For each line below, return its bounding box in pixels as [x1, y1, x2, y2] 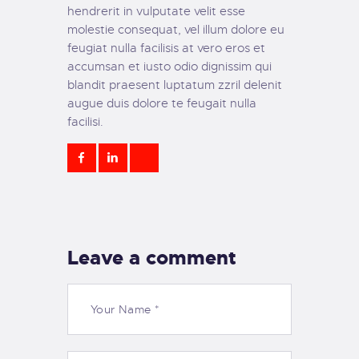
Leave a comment [67, 244, 236, 271]
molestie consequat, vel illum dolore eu [67, 22, 284, 37]
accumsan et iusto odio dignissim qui [67, 58, 272, 74]
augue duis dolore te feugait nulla [67, 95, 256, 111]
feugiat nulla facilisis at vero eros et [67, 40, 265, 55]
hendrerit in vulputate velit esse [67, 3, 245, 18]
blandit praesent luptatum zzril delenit [67, 77, 282, 92]
